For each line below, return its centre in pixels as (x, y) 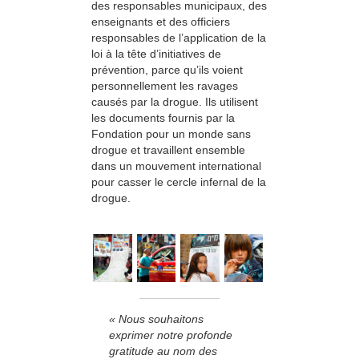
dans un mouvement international (176, 166)
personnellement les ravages (165, 86)
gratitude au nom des (163, 351)
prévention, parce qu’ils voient (167, 70)
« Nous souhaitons (156, 319)
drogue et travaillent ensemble (168, 150)
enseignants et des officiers (161, 22)
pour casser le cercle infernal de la (179, 182)
